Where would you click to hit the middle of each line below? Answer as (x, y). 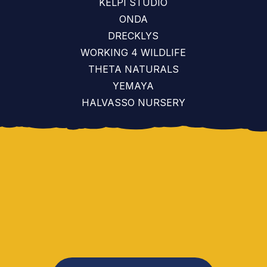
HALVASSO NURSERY (133, 103)
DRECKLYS (133, 36)
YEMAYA (133, 86)
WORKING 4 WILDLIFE (133, 52)
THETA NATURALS (133, 69)
